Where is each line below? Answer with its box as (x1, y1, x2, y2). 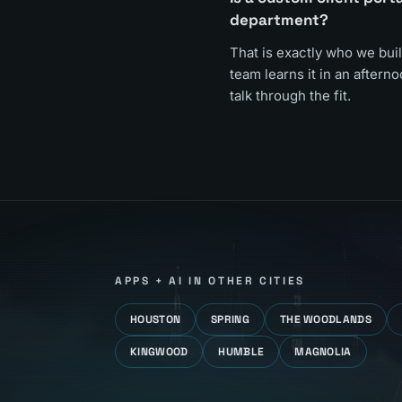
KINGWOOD (130, 345, 188, 359)
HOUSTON (130, 312, 181, 327)
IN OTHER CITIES (183, 274, 306, 288)
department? (230, 10, 328, 30)
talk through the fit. (230, 87, 351, 104)
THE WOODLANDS (279, 312, 371, 327)
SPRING (211, 312, 249, 327)
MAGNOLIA (294, 345, 352, 359)
